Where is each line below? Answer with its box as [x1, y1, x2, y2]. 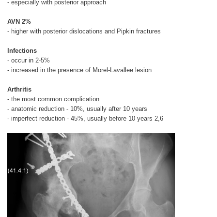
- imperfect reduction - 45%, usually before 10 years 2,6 [7, 115, 163, 123]
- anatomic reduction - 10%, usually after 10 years [7, 105, 147, 113]
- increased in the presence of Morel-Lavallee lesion [7, 66, 152, 74]
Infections [7, 47, 39, 55]
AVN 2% [7, 18, 31, 26]
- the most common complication [7, 95, 99, 103]
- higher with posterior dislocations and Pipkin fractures [7, 28, 161, 35]
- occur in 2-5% [7, 57, 50, 64]
